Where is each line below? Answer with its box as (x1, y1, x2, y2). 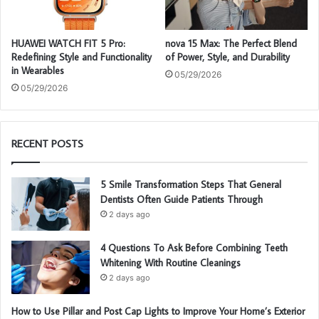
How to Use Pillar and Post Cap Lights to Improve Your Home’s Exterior (11, 304, 305, 318)
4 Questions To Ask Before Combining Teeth (100, 241, 288, 254)
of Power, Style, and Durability (165, 50, 290, 63)
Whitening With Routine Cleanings (100, 256, 241, 269)
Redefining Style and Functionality (11, 50, 152, 63)
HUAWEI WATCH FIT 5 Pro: (11, 36, 125, 50)
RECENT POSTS (11, 136, 83, 150)
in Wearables (11, 63, 64, 77)
